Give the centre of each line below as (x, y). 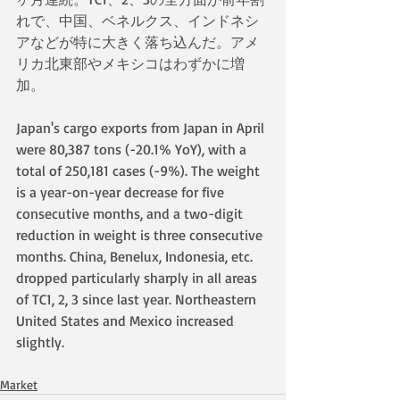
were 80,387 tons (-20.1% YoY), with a (133, 149)
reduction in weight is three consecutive (141, 235)
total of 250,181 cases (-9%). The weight (140, 171)
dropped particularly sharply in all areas (138, 278)
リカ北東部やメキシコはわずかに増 (130, 63)
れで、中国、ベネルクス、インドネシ (137, 21)
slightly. (47, 342)
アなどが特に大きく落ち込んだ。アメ (137, 42)
